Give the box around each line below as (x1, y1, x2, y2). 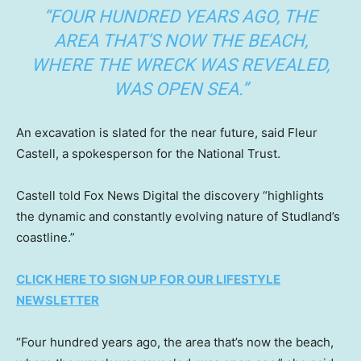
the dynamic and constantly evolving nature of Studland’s (16, 209, 340, 225)
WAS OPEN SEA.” (113, 79, 248, 100)
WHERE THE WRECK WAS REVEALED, (31, 55, 330, 76)
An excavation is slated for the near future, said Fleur (16, 125, 317, 141)
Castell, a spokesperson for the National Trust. (16, 146, 280, 162)
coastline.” (16, 230, 75, 246)
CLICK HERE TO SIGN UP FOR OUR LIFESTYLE (16, 272, 280, 288)
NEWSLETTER (16, 293, 99, 309)
